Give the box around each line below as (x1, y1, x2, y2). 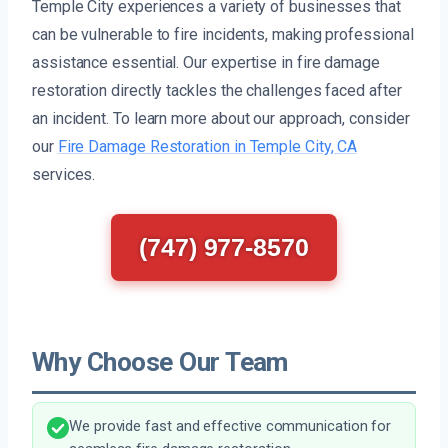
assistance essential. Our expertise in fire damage (32, 53, 381, 73)
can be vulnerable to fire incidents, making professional (32, 25, 414, 45)
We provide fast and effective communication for (69, 417, 392, 436)
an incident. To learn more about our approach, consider (32, 109, 410, 129)
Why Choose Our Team (32, 347, 288, 378)
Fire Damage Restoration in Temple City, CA (57, 137, 358, 157)
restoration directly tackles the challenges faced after (32, 81, 402, 101)
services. (32, 165, 96, 185)
